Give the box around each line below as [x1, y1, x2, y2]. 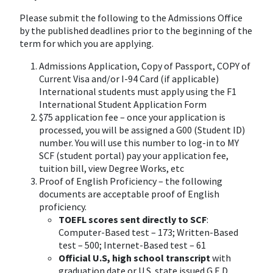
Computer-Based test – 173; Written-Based [58, 226, 238, 238]
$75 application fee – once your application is [39, 111, 225, 123]
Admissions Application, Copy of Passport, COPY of [39, 60, 250, 72]
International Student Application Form [39, 98, 207, 110]
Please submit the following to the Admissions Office [19, 12, 243, 24]
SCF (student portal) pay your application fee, [39, 149, 229, 161]
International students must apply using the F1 [39, 85, 236, 97]
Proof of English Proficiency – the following [39, 175, 222, 187]
